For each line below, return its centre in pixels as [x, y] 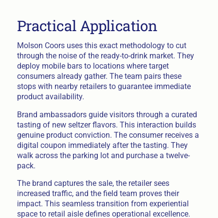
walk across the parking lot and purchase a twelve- [103, 155]
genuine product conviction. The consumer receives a [108, 135]
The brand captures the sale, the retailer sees [93, 183]
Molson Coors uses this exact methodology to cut [101, 45]
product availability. [50, 96]
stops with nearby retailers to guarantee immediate [104, 86]
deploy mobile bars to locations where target [93, 66]
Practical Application [87, 26]
